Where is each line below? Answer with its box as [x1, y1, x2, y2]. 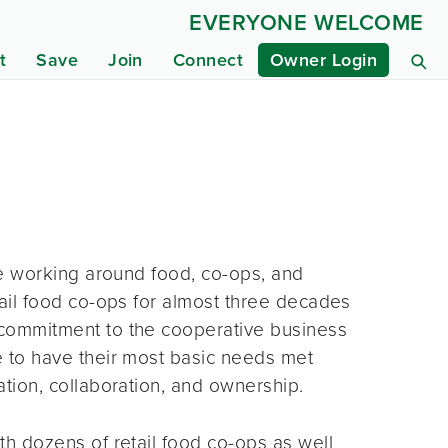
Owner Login [270, 47, 377, 73]
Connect [172, 47, 244, 73]
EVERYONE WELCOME [189, 6, 424, 39]
